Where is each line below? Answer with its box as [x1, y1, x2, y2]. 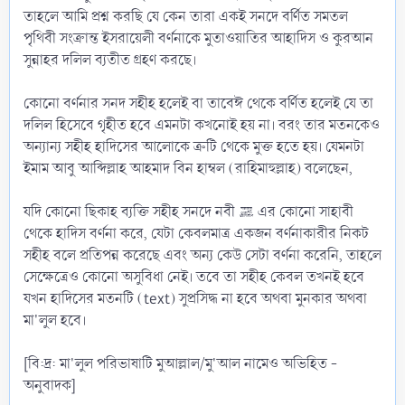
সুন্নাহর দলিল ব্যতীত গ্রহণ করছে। [24, 49, 196, 71]
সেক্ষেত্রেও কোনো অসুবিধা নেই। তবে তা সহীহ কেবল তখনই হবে [24, 266, 364, 287]
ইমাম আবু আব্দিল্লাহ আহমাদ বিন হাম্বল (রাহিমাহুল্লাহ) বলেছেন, [24, 157, 353, 179]
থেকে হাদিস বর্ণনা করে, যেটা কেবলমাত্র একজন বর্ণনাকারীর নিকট [24, 222, 369, 244]
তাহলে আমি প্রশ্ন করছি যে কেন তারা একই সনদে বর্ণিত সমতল [24, 5, 348, 27]
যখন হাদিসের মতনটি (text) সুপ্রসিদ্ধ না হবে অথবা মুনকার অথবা [24, 287, 367, 309]
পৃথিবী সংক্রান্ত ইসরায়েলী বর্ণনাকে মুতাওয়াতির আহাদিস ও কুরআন [24, 27, 373, 49]
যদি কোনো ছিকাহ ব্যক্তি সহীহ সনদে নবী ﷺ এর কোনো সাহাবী [24, 201, 239, 222]
